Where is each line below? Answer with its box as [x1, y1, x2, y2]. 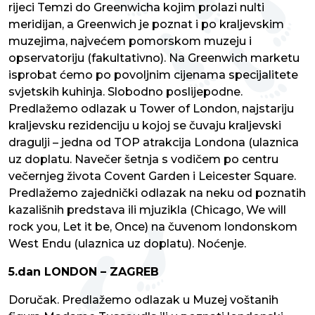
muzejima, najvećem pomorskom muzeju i [8, 34, 252, 49]
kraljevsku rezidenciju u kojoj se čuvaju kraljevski [8, 119, 281, 133]
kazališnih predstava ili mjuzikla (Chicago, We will [8, 203, 286, 217]
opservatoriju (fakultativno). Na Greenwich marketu [8, 51, 300, 65]
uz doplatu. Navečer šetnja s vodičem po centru [8, 153, 278, 167]
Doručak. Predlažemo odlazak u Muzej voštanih [8, 293, 278, 307]
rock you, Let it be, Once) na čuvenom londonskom [8, 220, 297, 234]
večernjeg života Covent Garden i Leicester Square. [8, 169, 296, 184]
